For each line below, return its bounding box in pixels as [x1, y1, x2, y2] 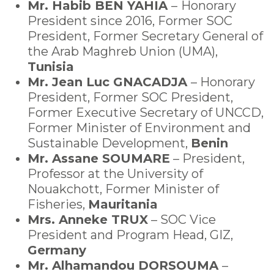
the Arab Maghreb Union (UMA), [28, 44, 218, 59]
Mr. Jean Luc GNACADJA [28, 75, 191, 89]
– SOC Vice [148, 212, 216, 227]
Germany [28, 243, 86, 257]
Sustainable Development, [28, 136, 191, 150]
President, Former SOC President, [28, 90, 233, 105]
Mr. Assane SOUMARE [28, 151, 170, 166]
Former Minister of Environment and [28, 120, 251, 135]
